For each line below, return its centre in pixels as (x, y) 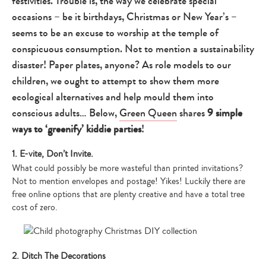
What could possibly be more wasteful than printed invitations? (127, 168)
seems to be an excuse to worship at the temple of (115, 33)
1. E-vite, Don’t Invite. (53, 154)
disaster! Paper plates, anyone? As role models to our (121, 65)
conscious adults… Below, (66, 113)
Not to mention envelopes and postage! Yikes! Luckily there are (129, 181)
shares (193, 113)
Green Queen (148, 113)
